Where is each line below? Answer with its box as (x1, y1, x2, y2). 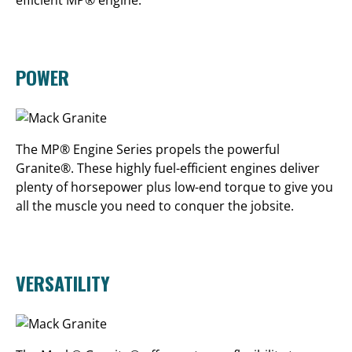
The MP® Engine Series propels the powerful (16, 141, 280, 158)
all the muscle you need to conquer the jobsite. (16, 197, 294, 214)
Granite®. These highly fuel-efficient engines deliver (16, 159, 320, 177)
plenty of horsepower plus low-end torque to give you (16, 178, 333, 196)
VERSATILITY (16, 269, 110, 297)
